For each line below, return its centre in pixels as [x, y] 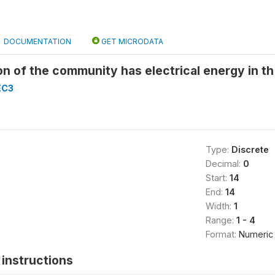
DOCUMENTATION [37, 41]
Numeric [256, 234]
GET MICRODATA [131, 41]
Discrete [250, 149]
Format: [222, 234]
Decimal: [224, 164]
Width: [219, 206]
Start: [217, 178]
